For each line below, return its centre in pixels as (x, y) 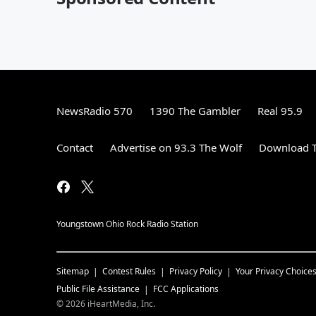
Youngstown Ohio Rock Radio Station (127, 224)
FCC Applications (186, 288)
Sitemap (73, 271)
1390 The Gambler (195, 110)
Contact (75, 147)
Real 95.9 (280, 110)
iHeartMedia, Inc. (121, 303)
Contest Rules (129, 271)
